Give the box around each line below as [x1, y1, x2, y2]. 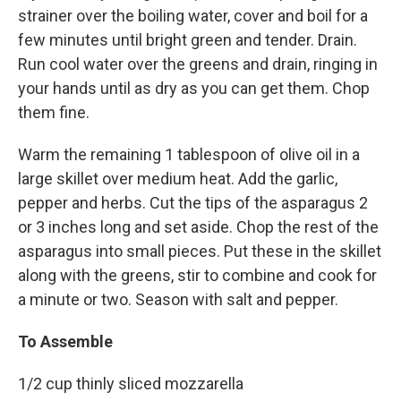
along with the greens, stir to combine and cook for [18, 266, 377, 285]
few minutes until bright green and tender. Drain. [18, 30, 357, 49]
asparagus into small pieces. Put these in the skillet [18, 242, 381, 260]
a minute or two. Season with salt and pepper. [18, 290, 338, 309]
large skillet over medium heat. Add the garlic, [18, 169, 337, 188]
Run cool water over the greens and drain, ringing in [18, 55, 378, 73]
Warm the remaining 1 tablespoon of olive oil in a [18, 145, 360, 164]
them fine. [18, 103, 90, 122]
